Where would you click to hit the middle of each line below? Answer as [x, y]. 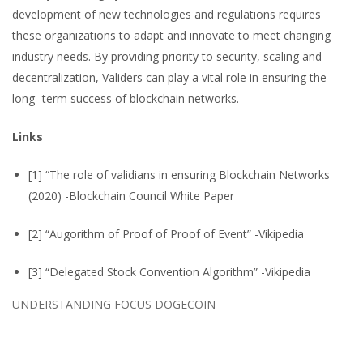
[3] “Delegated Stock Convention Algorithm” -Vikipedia [169, 272]
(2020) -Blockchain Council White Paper [131, 196]
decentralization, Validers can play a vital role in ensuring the [169, 77]
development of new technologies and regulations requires [167, 14]
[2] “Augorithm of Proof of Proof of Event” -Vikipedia [166, 234]
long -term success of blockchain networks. [126, 98]
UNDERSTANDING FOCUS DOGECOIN [114, 304]
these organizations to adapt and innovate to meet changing [171, 35]
